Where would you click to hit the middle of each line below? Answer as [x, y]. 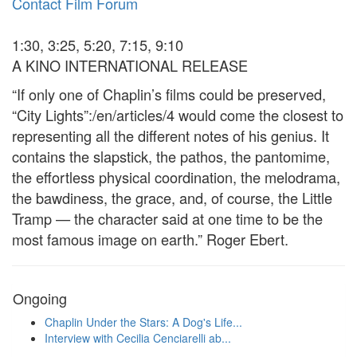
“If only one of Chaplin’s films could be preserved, [169, 94]
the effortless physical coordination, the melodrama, [176, 177]
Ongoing [40, 298]
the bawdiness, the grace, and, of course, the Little [172, 198]
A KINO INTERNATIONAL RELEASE [130, 65]
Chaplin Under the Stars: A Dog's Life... [143, 322]
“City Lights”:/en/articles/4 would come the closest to [178, 115]
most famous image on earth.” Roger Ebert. [150, 239]
